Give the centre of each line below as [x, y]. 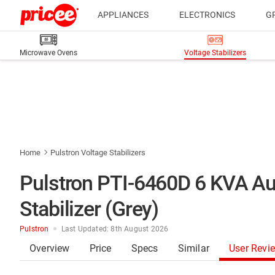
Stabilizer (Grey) [89, 209]
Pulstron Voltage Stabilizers [98, 153]
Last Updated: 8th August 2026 [115, 229]
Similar [194, 248]
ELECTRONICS [207, 15]
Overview [50, 248]
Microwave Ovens [48, 53]
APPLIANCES [123, 15]
